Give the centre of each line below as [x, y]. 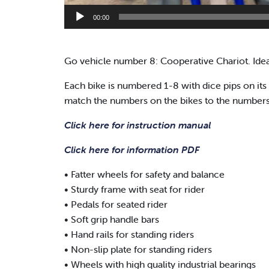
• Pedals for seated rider [116, 204]
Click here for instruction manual [138, 125]
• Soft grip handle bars [112, 219]
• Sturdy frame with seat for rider [134, 189]
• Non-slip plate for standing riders [138, 249]
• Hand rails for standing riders [129, 234]
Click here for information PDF [132, 150]
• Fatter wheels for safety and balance [144, 174]
